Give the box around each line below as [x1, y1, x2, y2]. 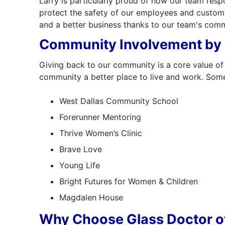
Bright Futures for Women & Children [59, 176, 198, 186]
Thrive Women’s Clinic [59, 128, 142, 138]
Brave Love [59, 144, 102, 154]
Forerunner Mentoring [59, 112, 141, 122]
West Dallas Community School [59, 96, 178, 106]
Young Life [59, 160, 100, 170]
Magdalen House [59, 192, 123, 202]
